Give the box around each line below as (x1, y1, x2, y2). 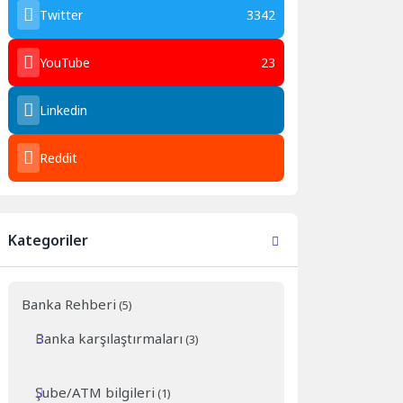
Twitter (40, 5, 84, 23)
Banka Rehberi (22, 294, 117, 313)
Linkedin (40, 101, 88, 119)
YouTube (40, 53, 91, 71)
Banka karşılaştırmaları (35, 328, 184, 347)
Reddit (40, 148, 78, 166)
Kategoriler (8, 230, 89, 251)
